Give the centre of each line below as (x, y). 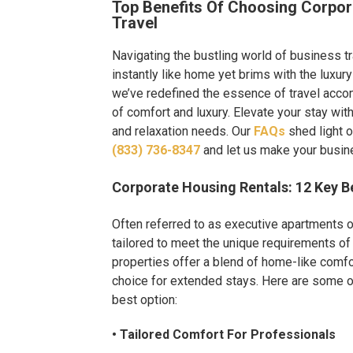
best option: (145, 299)
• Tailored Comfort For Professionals (224, 334)
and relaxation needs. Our (181, 131)
